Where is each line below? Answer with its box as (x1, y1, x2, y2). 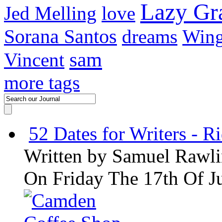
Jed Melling (4, 2, 97, 24)
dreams (122, 25, 177, 47)
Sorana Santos (4, 25, 117, 48)
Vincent (4, 49, 64, 70)
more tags (4, 71, 80, 93)
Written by (24, 145, 112, 166)
